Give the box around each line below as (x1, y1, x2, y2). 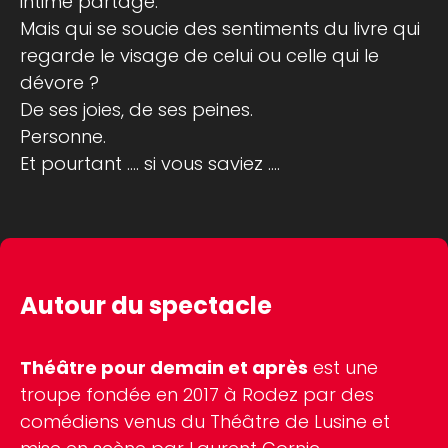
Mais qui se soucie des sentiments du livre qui (20, 16, 420, 42)
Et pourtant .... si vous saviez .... (20, 151, 280, 177)
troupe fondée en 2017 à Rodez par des (20, 381, 374, 407)
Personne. (20, 124, 106, 150)
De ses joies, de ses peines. (20, 97, 253, 123)
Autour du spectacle (20, 289, 272, 323)
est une (308, 354, 378, 380)
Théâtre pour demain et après (20, 354, 308, 380)
